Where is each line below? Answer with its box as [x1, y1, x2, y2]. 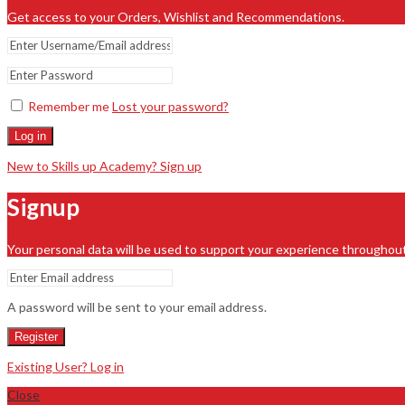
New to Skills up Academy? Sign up [7, 157, 202, 174]
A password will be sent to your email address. [7, 298, 267, 315]
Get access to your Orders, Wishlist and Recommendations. [7, 8, 344, 24]
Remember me [28, 98, 109, 114]
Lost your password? [112, 98, 229, 114]
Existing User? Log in [7, 358, 124, 374]
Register [14, 329, 58, 344]
